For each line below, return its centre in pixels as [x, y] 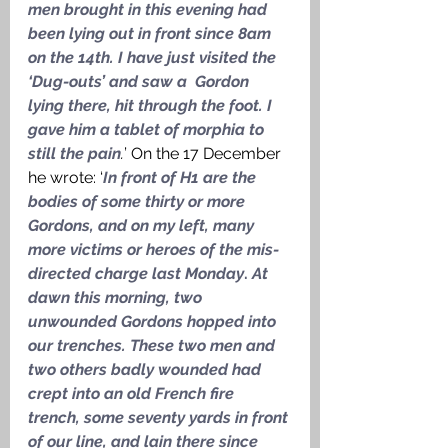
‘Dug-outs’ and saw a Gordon [140, 82]
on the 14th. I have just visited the [154, 58]
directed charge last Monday [136, 274]
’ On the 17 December [204, 154]
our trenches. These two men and [153, 346]
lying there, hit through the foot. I [152, 106]
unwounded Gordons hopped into [154, 322]
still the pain [74, 154]
